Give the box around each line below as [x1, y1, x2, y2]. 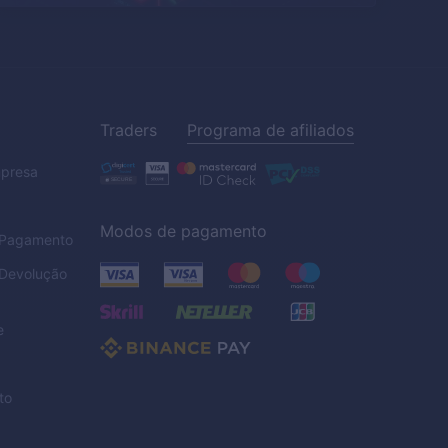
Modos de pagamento [100, 221, 267, 241]
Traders [100, 120, 157, 140]
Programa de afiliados [187, 120, 354, 140]
